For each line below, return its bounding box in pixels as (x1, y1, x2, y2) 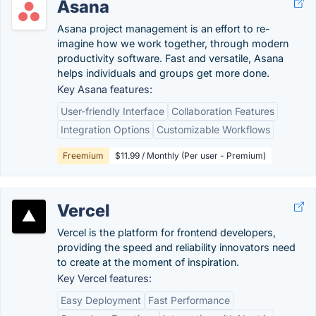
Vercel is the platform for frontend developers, (57, 226, 276, 238)
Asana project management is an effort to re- (57, 23, 270, 35)
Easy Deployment (61, 294, 141, 306)
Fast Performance (148, 294, 230, 306)
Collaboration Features (171, 105, 274, 117)
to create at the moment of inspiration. (57, 256, 239, 268)
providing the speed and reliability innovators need (57, 241, 296, 253)
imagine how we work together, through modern (57, 37, 288, 49)
